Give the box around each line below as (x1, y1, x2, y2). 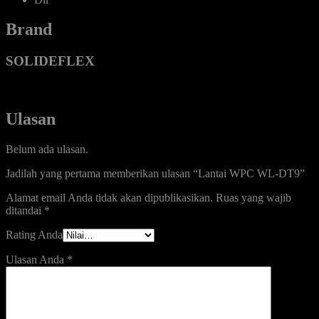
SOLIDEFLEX (6, 53, 95, 69)
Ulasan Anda (6, 253, 67, 266)
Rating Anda (6, 228, 63, 241)
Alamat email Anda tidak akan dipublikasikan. (6, 191, 213, 204)
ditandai (6, 204, 44, 216)
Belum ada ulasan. (6, 142, 88, 155)
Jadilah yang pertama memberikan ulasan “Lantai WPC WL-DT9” (6, 167, 305, 179)
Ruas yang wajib (216, 191, 291, 204)
